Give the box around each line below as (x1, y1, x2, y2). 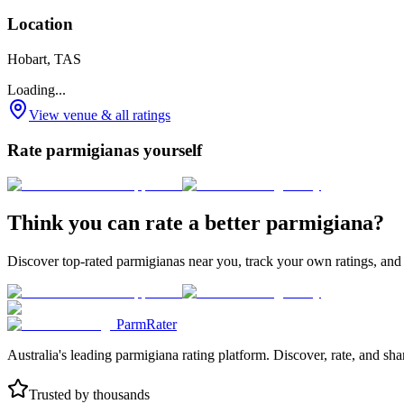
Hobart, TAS (7, 51, 81, 67)
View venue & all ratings (29, 107, 170, 123)
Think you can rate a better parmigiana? (7, 211, 384, 235)
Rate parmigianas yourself (7, 140, 202, 160)
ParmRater (116, 317, 177, 333)
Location (7, 14, 73, 34)
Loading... (7, 82, 66, 97)
